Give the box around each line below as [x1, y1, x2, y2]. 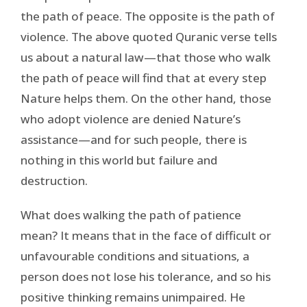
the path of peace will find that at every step [21, 69, 267, 86]
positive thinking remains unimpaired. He [21, 288, 245, 305]
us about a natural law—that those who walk [21, 49, 271, 65]
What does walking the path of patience [21, 206, 241, 223]
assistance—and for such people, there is [21, 131, 247, 147]
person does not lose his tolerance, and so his [21, 268, 271, 284]
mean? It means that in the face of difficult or [21, 227, 271, 243]
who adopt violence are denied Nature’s [21, 110, 241, 127]
